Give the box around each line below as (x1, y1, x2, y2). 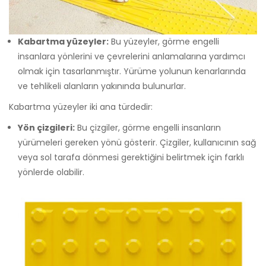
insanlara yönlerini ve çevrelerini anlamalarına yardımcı (18, 50, 245, 62)
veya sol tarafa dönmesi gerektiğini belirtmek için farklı (18, 151, 244, 163)
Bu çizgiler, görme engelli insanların (75, 121, 221, 134)
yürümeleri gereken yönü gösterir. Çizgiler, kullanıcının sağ (18, 136, 256, 148)
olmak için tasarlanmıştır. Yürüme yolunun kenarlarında (18, 65, 246, 77)
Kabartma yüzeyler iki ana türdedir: (9, 100, 153, 113)
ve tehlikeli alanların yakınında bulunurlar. (18, 80, 186, 92)
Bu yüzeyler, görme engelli (109, 35, 219, 47)
